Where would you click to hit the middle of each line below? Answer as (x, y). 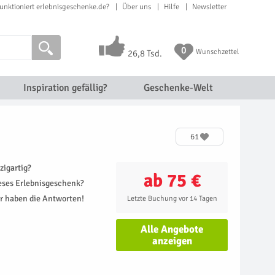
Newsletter (209, 7)
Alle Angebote (172, 229)
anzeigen (172, 241)
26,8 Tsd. (145, 53)
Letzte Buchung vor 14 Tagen (172, 199)
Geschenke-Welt (178, 88)
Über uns (137, 7)
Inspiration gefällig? (65, 88)
